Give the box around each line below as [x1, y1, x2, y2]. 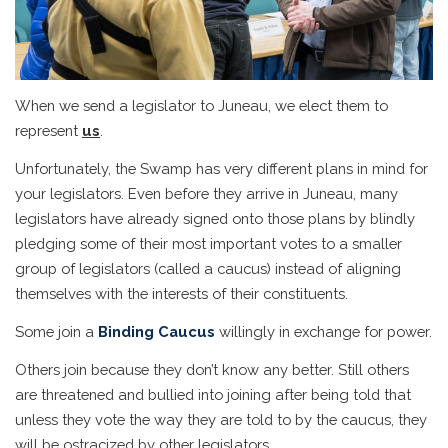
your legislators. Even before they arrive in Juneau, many [15, 184, 398, 202]
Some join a [15, 323, 94, 341]
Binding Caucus [94, 323, 215, 341]
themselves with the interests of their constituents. [15, 284, 348, 302]
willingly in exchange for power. [215, 323, 432, 341]
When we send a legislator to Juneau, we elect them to [15, 96, 388, 114]
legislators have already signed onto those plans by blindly [15, 209, 415, 227]
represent [15, 121, 82, 139]
